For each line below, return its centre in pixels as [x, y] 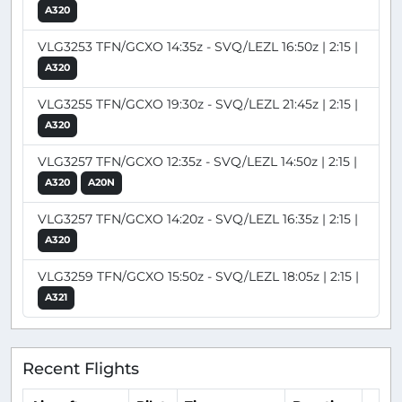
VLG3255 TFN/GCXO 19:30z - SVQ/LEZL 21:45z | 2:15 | [198, 105]
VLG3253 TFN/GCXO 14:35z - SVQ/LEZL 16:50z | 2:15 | [198, 47]
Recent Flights [81, 369]
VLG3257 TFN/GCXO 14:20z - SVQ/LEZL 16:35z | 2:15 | [198, 219]
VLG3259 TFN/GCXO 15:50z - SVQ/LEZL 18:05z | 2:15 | [198, 277]
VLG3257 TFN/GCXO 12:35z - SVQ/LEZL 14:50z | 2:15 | [197, 162]
